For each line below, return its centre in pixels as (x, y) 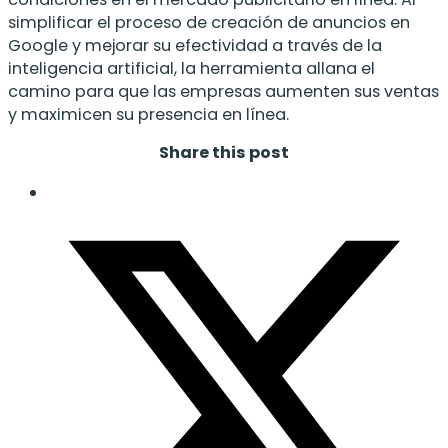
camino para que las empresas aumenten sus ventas (223, 92)
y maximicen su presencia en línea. (148, 115)
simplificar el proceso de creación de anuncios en (209, 23)
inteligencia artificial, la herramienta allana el (191, 69)
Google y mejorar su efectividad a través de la (195, 46)
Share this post (224, 153)
